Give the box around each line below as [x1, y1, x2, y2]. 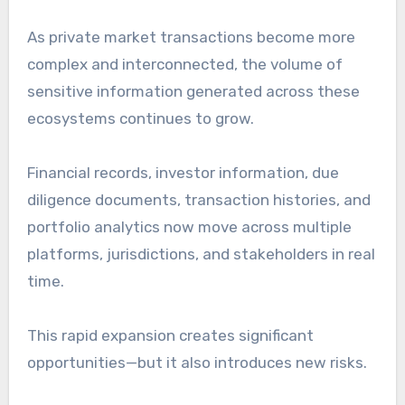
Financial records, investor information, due [26, 164, 339, 183]
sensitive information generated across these [26, 82, 360, 101]
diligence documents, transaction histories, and [26, 191, 371, 210]
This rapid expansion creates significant [26, 326, 314, 345]
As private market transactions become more [26, 28, 355, 47]
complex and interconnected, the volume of [26, 55, 343, 74]
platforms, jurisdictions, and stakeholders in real [26, 245, 375, 264]
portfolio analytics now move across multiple [26, 218, 352, 237]
